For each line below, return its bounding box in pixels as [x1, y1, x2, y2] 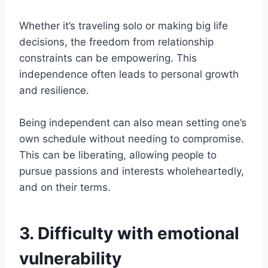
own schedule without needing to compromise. [19, 132, 244, 145]
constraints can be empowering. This [19, 51, 197, 64]
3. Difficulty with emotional [19, 223, 239, 243]
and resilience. [19, 84, 89, 96]
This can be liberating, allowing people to [19, 148, 217, 161]
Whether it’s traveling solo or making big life [19, 19, 228, 32]
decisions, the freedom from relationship [19, 35, 214, 48]
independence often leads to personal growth [19, 68, 239, 80]
